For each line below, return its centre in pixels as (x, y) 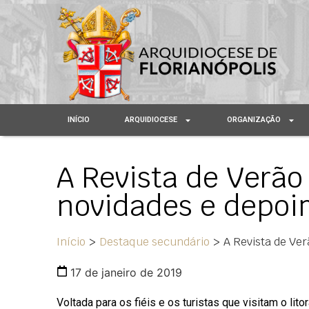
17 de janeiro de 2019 (126, 273)
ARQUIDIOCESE (151, 120)
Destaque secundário (154, 242)
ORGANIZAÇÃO (254, 120)
